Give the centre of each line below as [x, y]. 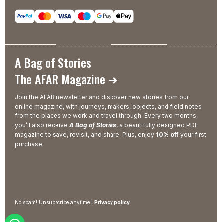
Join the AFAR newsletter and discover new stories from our [102, 97]
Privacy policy [112, 202]
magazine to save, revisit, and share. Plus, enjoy [85, 135]
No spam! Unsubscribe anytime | [55, 202]
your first [193, 135]
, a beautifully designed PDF [157, 125]
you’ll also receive [42, 125]
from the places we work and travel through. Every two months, [106, 116]
